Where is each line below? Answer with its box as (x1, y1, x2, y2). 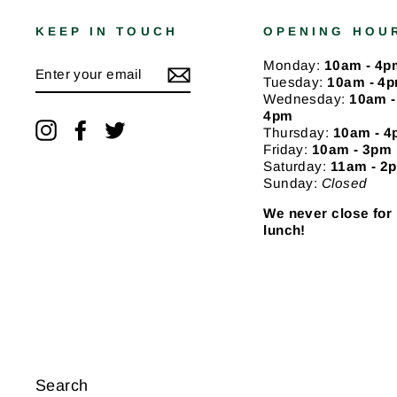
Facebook (91, 121, 157, 136)
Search (35, 376, 89, 394)
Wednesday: (263, 91, 350, 106)
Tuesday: (263, 74, 328, 90)
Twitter (126, 121, 168, 136)
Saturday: (263, 159, 331, 174)
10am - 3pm (311, 142, 393, 157)
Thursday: (263, 125, 333, 140)
